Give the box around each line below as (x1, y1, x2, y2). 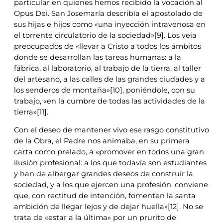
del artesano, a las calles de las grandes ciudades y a (14, 74, 205, 84)
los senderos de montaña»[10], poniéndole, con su (14, 85, 195, 95)
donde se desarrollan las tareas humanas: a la (14, 52, 181, 62)
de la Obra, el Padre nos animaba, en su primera (14, 136, 190, 146)
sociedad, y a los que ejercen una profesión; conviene (14, 180, 208, 190)
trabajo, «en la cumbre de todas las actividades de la (14, 96, 205, 106)
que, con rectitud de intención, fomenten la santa (14, 191, 196, 201)
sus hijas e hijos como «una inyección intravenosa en (14, 19, 206, 29)
